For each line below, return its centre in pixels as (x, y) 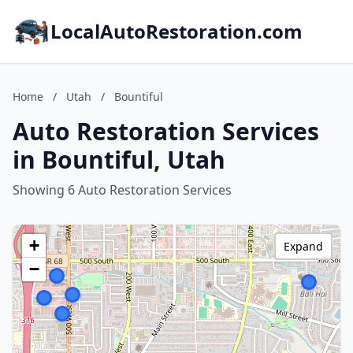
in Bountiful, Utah (119, 160)
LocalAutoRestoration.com (176, 31)
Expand (303, 246)
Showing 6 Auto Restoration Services (122, 190)
